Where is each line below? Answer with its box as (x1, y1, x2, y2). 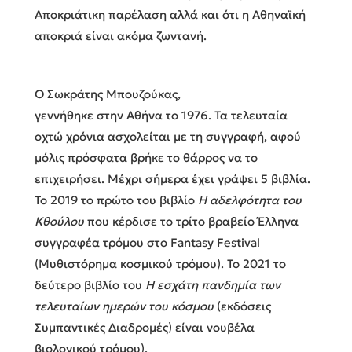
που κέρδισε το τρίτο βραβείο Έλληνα (84, 213, 299, 229)
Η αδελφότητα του (198, 192, 302, 207)
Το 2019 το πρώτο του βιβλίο (35, 192, 198, 207)
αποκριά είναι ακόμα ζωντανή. (35, 27, 207, 43)
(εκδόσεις (214, 298, 271, 313)
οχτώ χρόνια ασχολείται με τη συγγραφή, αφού (35, 128, 301, 144)
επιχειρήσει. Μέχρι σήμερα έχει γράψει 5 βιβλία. (35, 170, 310, 186)
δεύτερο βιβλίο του (35, 277, 145, 292)
